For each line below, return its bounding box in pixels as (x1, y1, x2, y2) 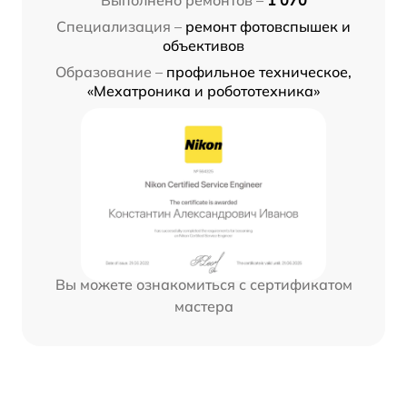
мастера (174, 297, 233, 316)
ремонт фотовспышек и (185, 17, 351, 36)
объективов (163, 36, 244, 55)
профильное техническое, (166, 63, 352, 82)
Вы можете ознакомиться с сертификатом (55, 275, 352, 294)
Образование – (55, 63, 163, 82)
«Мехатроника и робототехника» (87, 82, 320, 101)
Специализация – (56, 17, 182, 36)
